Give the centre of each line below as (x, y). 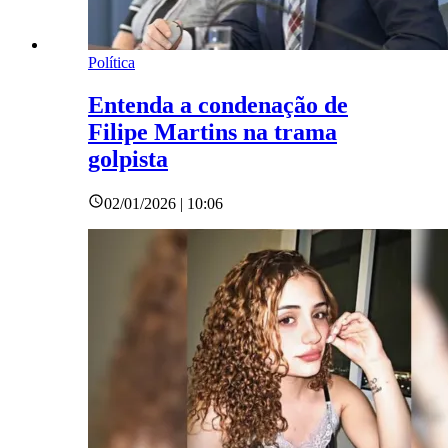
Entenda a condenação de (218, 104)
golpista (128, 158)
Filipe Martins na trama (212, 131)
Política (111, 62)
